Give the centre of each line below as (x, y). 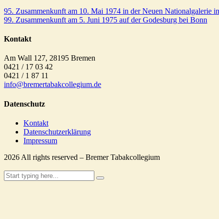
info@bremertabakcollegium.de (53, 85)
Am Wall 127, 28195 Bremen (50, 58)
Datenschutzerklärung (57, 131)
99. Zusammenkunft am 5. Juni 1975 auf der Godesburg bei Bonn (106, 20)
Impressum (40, 140)
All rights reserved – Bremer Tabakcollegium (90, 157)
